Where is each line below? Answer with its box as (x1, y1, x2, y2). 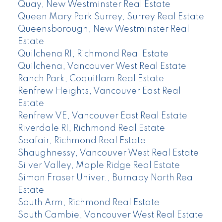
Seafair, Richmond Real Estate (17, 136, 146, 145)
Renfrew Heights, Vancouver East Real (17, 86, 181, 96)
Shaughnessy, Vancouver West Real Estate (17, 148, 199, 158)
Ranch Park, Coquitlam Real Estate (17, 74, 164, 83)
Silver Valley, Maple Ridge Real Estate (17, 161, 180, 170)
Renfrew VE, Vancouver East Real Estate (17, 111, 187, 120)
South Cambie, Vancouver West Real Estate (17, 210, 203, 220)
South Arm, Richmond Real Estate (17, 198, 160, 207)
